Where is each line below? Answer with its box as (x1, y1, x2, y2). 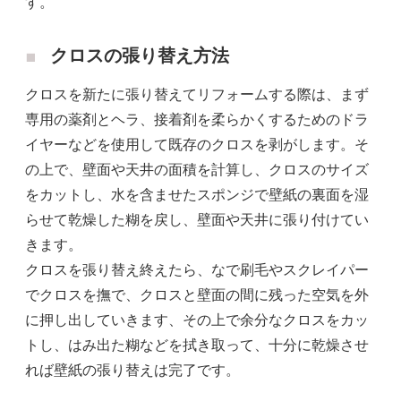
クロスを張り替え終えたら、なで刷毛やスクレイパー (25, 260, 369, 278)
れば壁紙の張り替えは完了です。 (25, 361, 240, 379)
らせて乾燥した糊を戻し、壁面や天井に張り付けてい (25, 210, 369, 228)
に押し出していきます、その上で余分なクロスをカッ (25, 311, 369, 328)
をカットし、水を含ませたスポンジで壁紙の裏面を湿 (25, 185, 369, 203)
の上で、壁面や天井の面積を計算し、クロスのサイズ (25, 160, 369, 178)
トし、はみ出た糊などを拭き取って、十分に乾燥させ (25, 336, 369, 354)
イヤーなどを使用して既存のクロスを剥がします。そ (25, 135, 369, 153)
